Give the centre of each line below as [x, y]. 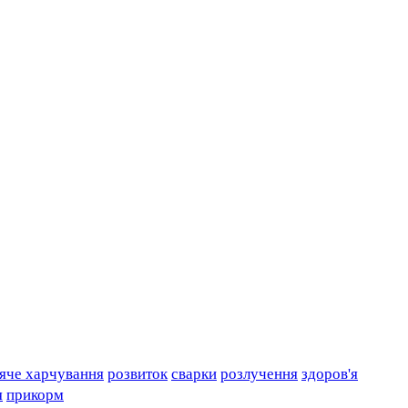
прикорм [35, 394]
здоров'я [330, 373]
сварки [194, 373]
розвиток [138, 373]
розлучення [259, 373]
